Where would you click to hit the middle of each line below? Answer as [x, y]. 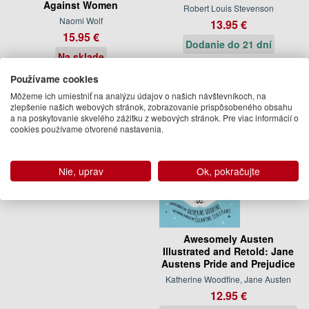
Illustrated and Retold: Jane [228, 251]
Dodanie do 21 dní [228, 44]
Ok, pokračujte [228, 171]
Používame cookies [54, 78]
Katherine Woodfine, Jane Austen [228, 279]
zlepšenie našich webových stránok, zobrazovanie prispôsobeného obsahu [151, 106]
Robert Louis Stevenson [228, 8]
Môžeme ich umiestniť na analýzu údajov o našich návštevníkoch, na [138, 95]
